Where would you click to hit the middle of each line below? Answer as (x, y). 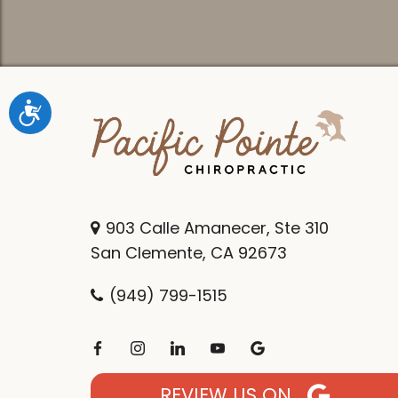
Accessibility (71, 107)
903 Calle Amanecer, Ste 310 (215, 227)
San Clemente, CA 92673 (189, 252)
